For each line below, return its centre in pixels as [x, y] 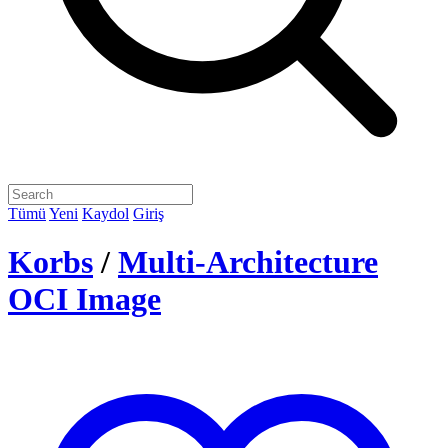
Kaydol [105, 213]
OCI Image [84, 299]
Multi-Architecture [248, 262]
